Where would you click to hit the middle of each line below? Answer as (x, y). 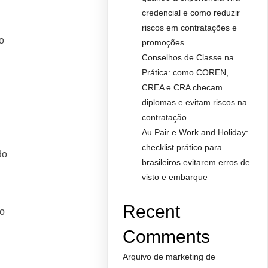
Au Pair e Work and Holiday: (195, 132)
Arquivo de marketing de (169, 257)
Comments (167, 237)
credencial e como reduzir (191, 13)
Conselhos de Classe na (188, 57)
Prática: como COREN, (185, 72)
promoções (163, 42)
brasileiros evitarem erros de (196, 162)
